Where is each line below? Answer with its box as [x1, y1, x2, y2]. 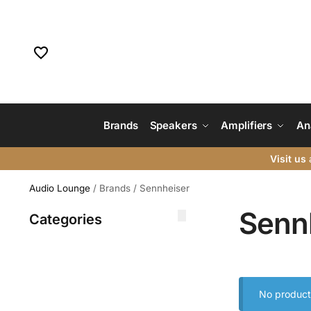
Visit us [269, 153, 306, 165]
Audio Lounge [28, 183, 90, 194]
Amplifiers [221, 119, 273, 132]
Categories [28, 211, 102, 228]
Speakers [149, 119, 197, 132]
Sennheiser [139, 183, 190, 194]
